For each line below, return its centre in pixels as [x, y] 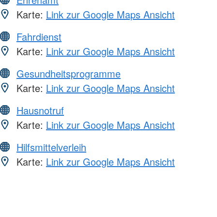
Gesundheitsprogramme [69, 74]
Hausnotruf [40, 110]
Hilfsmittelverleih [51, 147]
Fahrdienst [39, 37]
